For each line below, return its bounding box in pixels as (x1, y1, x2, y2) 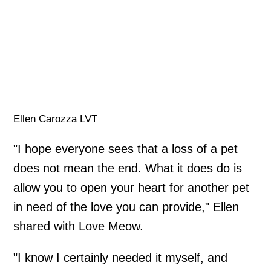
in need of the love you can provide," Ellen (13, 200, 240, 214)
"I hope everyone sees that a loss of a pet (13, 142, 238, 155)
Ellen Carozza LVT (13, 113, 98, 125)
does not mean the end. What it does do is (13, 161, 243, 175)
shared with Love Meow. (13, 219, 144, 233)
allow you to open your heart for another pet (13, 180, 250, 194)
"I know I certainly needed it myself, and (13, 250, 228, 264)
